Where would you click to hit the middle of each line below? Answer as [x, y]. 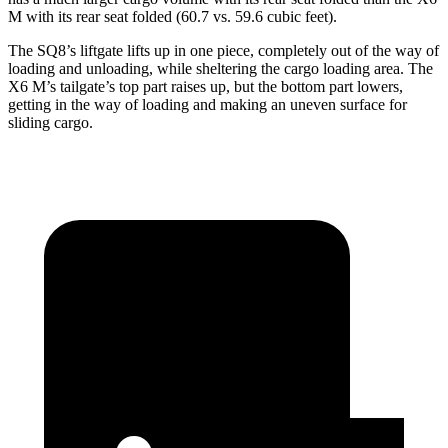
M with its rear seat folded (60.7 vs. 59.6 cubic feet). [172, 17]
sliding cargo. [50, 123]
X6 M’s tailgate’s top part [89, 87]
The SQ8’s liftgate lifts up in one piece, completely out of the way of [223, 51]
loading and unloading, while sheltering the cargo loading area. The [220, 69]
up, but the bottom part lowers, [304, 87]
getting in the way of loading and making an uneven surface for [207, 105]
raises [188, 87]
